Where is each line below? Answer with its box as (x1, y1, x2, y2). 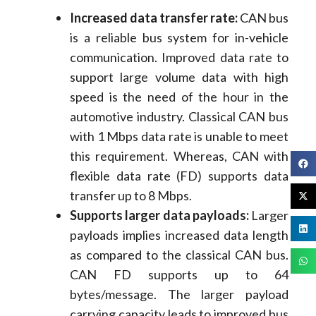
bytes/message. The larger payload (69, 286, 289, 303)
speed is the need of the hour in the (69, 89, 289, 105)
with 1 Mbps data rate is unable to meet (69, 128, 289, 145)
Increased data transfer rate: (69, 10, 238, 26)
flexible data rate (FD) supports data (69, 168, 289, 184)
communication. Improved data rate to (69, 49, 289, 66)
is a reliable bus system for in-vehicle (69, 30, 289, 46)
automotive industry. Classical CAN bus (69, 109, 289, 125)
